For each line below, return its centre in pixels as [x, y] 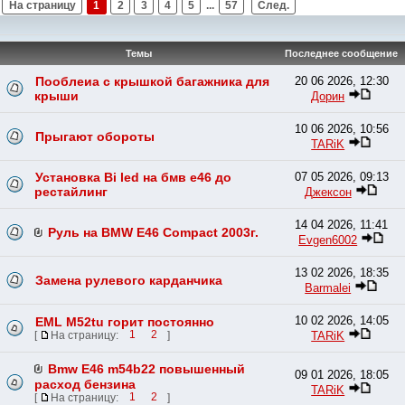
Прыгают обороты [95, 136]
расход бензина [85, 384]
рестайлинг [71, 191]
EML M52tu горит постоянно [125, 321]
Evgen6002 [328, 240]
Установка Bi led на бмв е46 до [134, 177]
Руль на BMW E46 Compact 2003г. [154, 232]
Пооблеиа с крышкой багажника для [153, 81]
